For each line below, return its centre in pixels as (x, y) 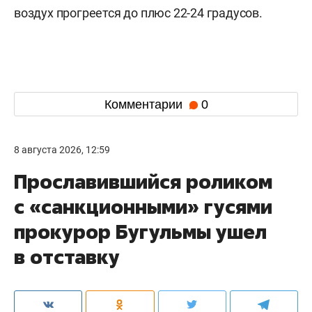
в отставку (67, 257)
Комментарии (145, 104)
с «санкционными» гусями (143, 207)
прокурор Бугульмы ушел (140, 232)
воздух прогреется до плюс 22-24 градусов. (138, 13)
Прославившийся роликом (143, 182)
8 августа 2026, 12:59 (62, 150)
